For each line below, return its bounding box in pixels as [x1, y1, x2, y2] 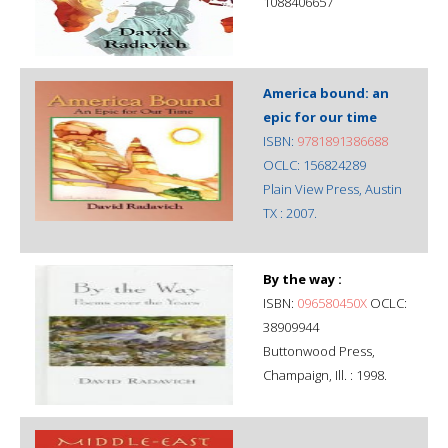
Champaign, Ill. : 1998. [263, 365, 387, 384]
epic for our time [263, 107, 377, 126]
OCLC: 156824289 [263, 155, 366, 174]
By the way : [263, 269, 342, 288]
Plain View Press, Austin [263, 179, 402, 198]
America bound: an [263, 83, 389, 102]
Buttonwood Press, [263, 341, 375, 360]
